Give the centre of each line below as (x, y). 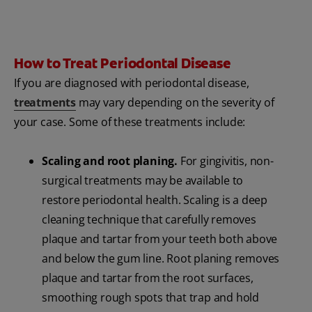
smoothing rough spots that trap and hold (150, 298)
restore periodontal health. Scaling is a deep (155, 200)
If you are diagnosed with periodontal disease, (132, 83)
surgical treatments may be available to (143, 181)
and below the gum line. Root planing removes (161, 259)
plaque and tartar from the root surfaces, (148, 278)
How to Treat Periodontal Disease (123, 64)
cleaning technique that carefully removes (149, 220)
